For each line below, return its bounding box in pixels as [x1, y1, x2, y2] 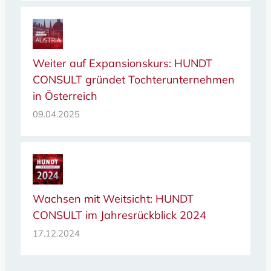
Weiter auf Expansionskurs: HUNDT [32, 56, 212, 71]
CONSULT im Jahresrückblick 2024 [32, 208, 206, 223]
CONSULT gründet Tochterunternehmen [32, 73, 235, 87]
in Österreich [32, 89, 97, 103]
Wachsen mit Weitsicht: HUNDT [32, 192, 194, 206]
